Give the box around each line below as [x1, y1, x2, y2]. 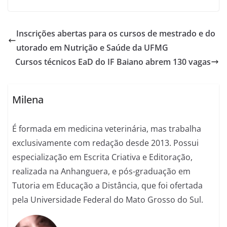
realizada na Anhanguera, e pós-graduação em [12, 166, 191, 177]
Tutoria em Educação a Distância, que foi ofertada [12, 180, 203, 192]
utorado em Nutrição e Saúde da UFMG [16, 42, 168, 53]
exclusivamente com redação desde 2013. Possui [12, 137, 199, 149]
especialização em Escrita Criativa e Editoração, [12, 152, 193, 163]
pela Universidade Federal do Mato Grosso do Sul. [12, 194, 204, 206]
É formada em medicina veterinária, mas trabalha [12, 123, 202, 135]
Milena [12, 93, 44, 107]
